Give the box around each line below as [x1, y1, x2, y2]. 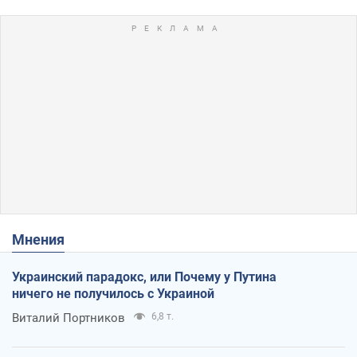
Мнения [25, 230, 65, 248]
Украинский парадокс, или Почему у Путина [12, 269, 277, 284]
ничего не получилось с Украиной [12, 285, 214, 301]
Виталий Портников [12, 310, 125, 325]
